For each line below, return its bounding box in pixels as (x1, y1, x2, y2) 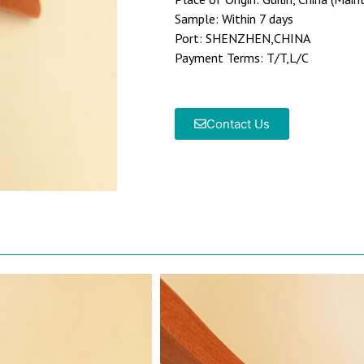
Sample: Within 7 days (175, 11, 293, 28)
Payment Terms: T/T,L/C (175, 50, 309, 67)
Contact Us (206, 116, 270, 132)
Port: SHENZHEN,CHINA (175, 30, 310, 47)
